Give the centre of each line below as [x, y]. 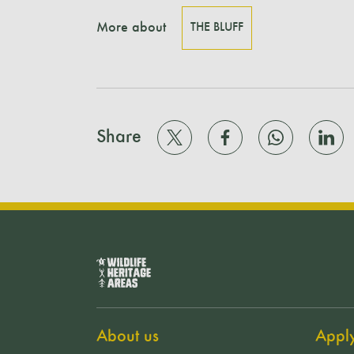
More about [131, 28]
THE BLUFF [217, 28]
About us [128, 337]
